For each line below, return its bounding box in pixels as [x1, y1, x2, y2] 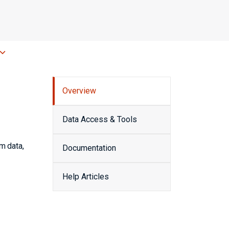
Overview [62, 86, 96, 96]
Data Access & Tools [62, 114, 137, 124]
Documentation [62, 143, 116, 153]
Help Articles [62, 172, 109, 181]
